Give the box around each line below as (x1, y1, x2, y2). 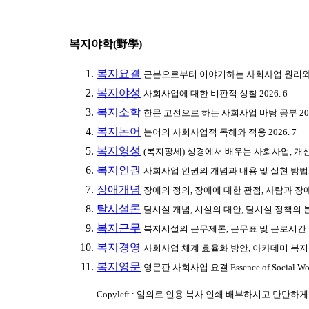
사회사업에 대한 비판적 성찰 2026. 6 (143, 88, 288, 99)
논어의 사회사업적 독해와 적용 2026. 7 (143, 127, 297, 137)
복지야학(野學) (69, 38, 142, 50)
